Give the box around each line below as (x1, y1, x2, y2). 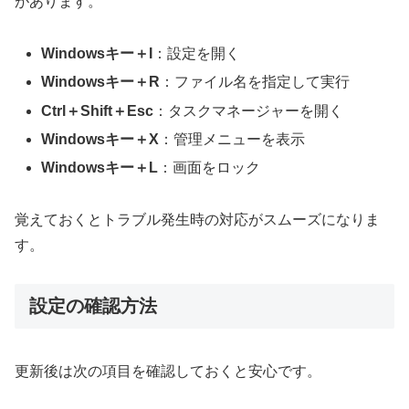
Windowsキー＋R (41, 74, 161, 90)
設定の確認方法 (29, 296, 157, 317)
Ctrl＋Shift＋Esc (41, 102, 154, 119)
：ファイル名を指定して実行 (160, 74, 351, 90)
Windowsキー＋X (41, 131, 160, 147)
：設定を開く (152, 46, 241, 62)
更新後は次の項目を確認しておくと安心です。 (15, 362, 321, 379)
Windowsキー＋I (41, 46, 153, 62)
